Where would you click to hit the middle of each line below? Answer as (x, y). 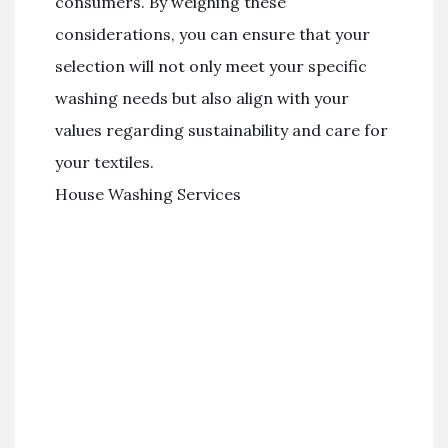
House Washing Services (148, 194)
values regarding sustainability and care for (221, 130)
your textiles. (104, 162)
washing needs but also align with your (202, 98)
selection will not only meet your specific (211, 66)
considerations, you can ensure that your (212, 34)
